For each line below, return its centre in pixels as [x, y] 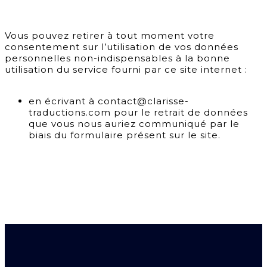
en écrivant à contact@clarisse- [109, 101]
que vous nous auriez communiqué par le [134, 124]
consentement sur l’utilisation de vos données [122, 47]
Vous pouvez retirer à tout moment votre [110, 36]
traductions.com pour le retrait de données [138, 113]
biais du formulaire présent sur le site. [125, 135]
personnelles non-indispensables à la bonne [117, 58]
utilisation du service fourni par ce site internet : [126, 70]
